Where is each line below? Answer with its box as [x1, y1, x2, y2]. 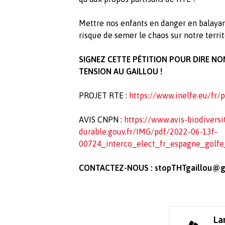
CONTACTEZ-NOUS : [79, 163, 155, 173]
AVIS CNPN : [79, 115, 124, 125]
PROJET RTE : [79, 91, 129, 100]
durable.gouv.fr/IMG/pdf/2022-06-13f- [79, 127, 217, 137]
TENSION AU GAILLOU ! [79, 67, 162, 76]
